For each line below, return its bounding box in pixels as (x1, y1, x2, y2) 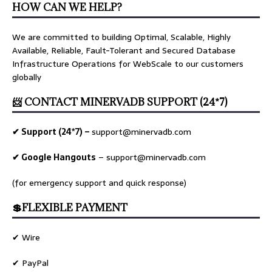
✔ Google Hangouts (12, 151, 96, 165)
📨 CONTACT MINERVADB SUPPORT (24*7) (12, 95, 227, 109)
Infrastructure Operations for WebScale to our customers (12, 57, 243, 71)
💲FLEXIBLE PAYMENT (12, 201, 127, 215)
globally (12, 70, 41, 84)
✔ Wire (12, 231, 40, 245)
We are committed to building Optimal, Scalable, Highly (12, 30, 231, 44)
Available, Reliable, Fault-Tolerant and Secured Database (12, 44, 236, 58)
